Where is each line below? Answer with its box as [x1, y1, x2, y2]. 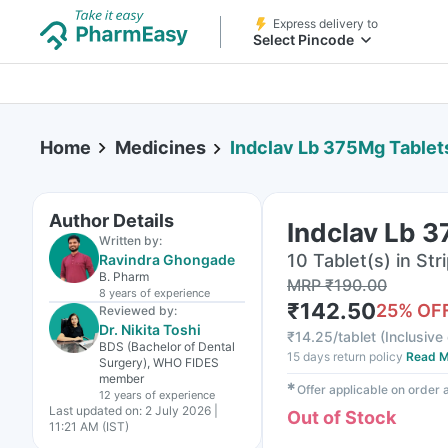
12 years [99, 388, 142, 402]
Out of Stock [287, 407, 396, 428]
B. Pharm [99, 269, 149, 284]
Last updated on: [49, 403, 142, 418]
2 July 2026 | [145, 403, 218, 418]
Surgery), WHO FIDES [99, 355, 219, 370]
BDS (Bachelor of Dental [99, 339, 235, 354]
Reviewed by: [99, 303, 177, 318]
